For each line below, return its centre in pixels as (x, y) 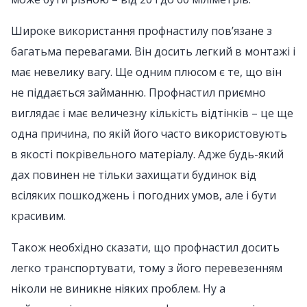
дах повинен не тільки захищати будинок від (134, 175)
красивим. (38, 216)
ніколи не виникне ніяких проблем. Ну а (118, 288)
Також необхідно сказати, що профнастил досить (145, 247)
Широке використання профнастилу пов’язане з (142, 31)
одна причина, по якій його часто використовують (149, 134)
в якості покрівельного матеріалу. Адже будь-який (147, 154)
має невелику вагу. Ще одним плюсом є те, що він (146, 72)
